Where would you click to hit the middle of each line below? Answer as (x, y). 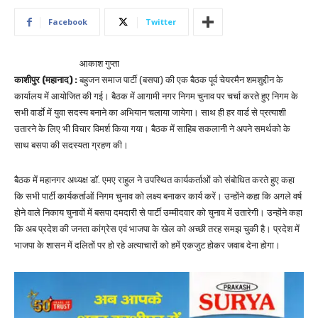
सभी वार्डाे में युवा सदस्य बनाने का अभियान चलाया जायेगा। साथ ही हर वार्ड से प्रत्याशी (150, 113)
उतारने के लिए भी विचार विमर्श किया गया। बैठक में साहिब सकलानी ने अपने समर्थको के (152, 129)
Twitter (161, 22)
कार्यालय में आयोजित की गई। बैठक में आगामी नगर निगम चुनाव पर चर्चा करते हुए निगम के (156, 97)
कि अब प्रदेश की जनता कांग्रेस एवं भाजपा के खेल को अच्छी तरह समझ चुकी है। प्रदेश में (157, 229)
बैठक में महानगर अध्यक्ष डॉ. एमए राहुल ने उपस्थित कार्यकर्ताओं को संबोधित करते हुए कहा (154, 180)
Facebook (68, 22)
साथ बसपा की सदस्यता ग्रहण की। (71, 146)
